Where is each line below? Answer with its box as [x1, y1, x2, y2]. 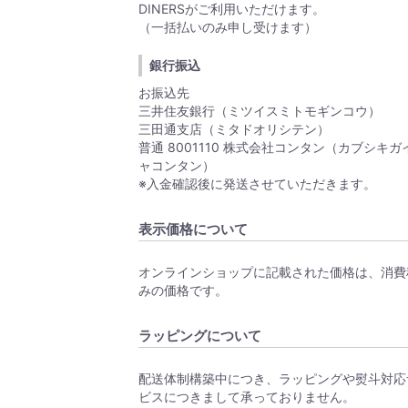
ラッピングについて [138, 326, 262, 344]
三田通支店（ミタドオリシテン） [138, 120, 331, 137]
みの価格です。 [138, 281, 229, 298]
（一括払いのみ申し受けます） [138, 18, 318, 35]
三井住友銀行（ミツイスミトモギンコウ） [138, 102, 382, 118]
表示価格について [138, 219, 249, 238]
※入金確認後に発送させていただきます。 [138, 175, 377, 191]
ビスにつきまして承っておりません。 [138, 388, 356, 404]
